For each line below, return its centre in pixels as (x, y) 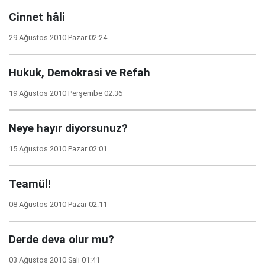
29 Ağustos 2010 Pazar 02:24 (58, 38)
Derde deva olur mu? (62, 240)
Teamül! (30, 184)
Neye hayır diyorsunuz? (68, 128)
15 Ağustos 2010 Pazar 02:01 (58, 149)
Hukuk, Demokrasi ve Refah (80, 73)
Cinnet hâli (37, 17)
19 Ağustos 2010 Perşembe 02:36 (66, 93)
